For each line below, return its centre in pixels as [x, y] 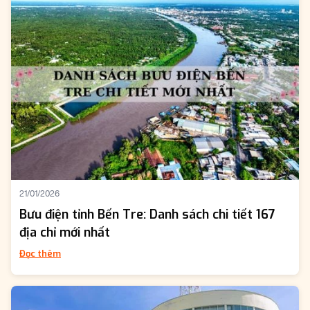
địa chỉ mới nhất [65, 233]
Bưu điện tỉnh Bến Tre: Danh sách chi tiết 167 [147, 215]
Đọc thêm [40, 254]
